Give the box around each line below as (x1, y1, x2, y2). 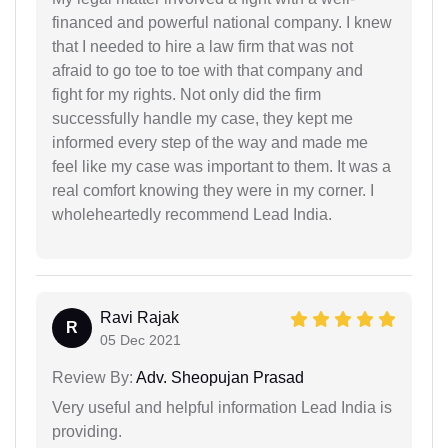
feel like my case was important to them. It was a (52, 157, 391, 175)
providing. (52, 422, 122, 440)
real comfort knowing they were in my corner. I (52, 181, 374, 199)
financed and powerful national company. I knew (52, 13, 392, 31)
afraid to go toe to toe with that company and (52, 61, 363, 79)
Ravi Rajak (100, 308, 179, 326)
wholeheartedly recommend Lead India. (52, 205, 332, 223)
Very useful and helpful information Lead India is (52, 398, 392, 416)
